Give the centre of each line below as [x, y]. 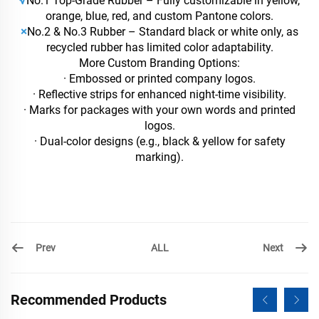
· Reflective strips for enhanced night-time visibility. [159, 95]
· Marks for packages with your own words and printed [159, 110]
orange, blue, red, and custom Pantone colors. [159, 16]
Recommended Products [89, 300]
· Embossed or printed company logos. [159, 79]
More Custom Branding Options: [159, 63]
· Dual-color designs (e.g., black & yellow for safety [159, 142]
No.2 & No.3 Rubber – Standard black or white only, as [163, 32]
